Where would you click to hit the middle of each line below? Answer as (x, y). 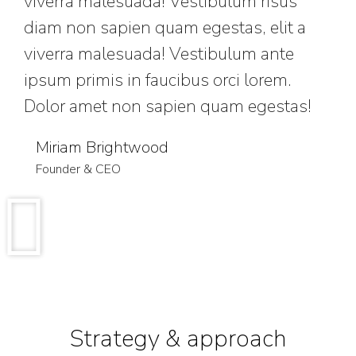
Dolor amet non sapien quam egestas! (168, 106)
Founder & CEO (78, 169)
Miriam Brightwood (102, 147)
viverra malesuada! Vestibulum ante (159, 54)
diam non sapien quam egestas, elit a (165, 28)
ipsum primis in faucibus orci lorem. (158, 80)
